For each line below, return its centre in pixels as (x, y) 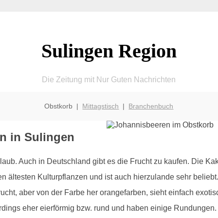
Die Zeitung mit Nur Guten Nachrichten (109, 79)
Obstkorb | (64, 106)
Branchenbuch (151, 106)
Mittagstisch (101, 106)
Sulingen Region (109, 51)
